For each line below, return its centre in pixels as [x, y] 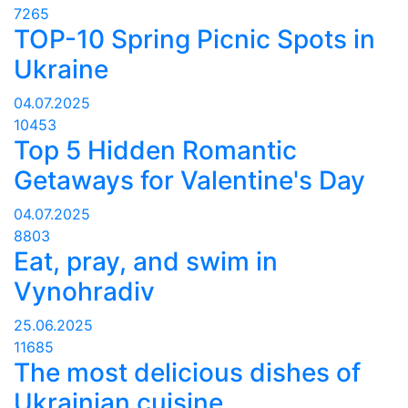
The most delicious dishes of [187, 373]
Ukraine [61, 70]
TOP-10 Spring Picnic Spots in [194, 40]
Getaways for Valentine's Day [189, 181]
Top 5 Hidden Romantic [155, 151]
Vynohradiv [84, 292]
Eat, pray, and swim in [146, 262]
